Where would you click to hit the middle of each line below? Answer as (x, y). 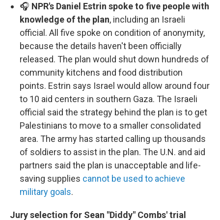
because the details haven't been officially (101, 46)
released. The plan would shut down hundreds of (114, 59)
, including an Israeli (147, 19)
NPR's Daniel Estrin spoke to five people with (120, 6)
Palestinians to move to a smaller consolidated (110, 125)
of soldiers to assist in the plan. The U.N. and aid (112, 152)
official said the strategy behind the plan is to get (113, 112)
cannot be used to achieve (134, 179)
